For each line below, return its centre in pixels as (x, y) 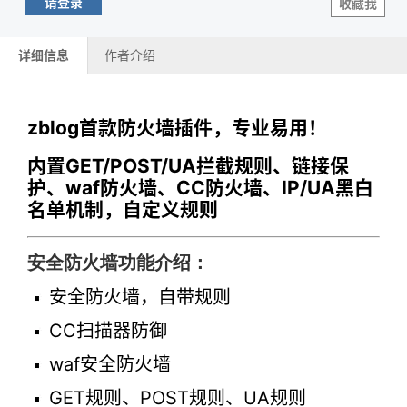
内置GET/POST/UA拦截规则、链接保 (188, 165)
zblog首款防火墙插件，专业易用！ (177, 128)
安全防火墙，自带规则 (140, 298)
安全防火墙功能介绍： (118, 263)
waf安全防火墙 (110, 365)
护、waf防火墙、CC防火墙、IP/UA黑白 (200, 187)
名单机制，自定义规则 (123, 209)
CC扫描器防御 (108, 331)
